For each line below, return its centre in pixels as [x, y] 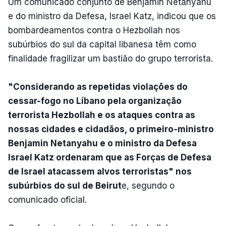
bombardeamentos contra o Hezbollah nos [94, 30]
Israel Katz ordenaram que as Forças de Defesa [110, 157]
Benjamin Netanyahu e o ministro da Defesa [102, 143]
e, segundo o [148, 185]
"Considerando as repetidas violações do [98, 87]
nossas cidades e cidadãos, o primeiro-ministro [111, 129]
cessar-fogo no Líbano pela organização [95, 101]
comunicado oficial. [47, 200]
